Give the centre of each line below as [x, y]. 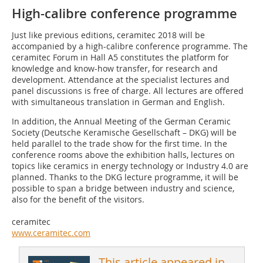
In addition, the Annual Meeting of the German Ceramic [121, 122]
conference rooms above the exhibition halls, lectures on [123, 155]
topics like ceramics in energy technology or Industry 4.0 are [130, 166]
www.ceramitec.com [51, 233]
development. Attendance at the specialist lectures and [121, 80]
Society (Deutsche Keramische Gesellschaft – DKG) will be [124, 133]
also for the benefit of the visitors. [78, 200]
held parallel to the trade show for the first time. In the [119, 144]
